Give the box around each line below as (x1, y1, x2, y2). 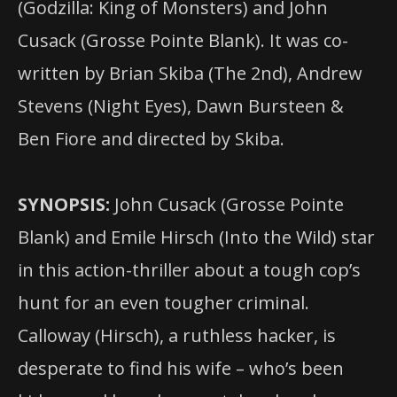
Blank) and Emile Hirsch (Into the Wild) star (18, 224, 375, 249)
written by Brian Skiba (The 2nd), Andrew (18, 60, 362, 85)
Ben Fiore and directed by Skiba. (18, 126, 284, 151)
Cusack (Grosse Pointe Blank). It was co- (18, 27, 348, 52)
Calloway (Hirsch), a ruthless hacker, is (18, 323, 336, 347)
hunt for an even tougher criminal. (18, 290, 309, 315)
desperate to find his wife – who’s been (18, 355, 344, 380)
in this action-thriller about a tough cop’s (18, 257, 361, 282)
